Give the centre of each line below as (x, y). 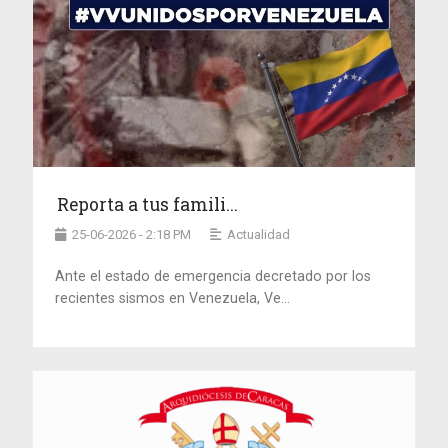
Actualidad (259, 234)
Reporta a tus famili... (148, 204)
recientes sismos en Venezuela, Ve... (173, 297)
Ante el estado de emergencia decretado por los (213, 275)
